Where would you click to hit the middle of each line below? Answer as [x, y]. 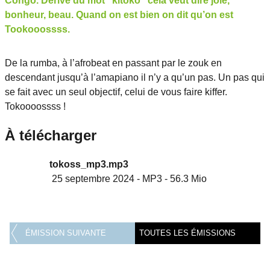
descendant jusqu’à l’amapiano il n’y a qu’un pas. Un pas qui [135, 78]
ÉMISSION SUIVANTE [66, 233]
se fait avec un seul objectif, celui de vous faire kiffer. [116, 92]
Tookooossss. [37, 30]
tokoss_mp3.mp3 [89, 165]
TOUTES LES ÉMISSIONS [187, 233]
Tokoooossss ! [35, 107]
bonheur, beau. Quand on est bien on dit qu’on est [119, 15]
